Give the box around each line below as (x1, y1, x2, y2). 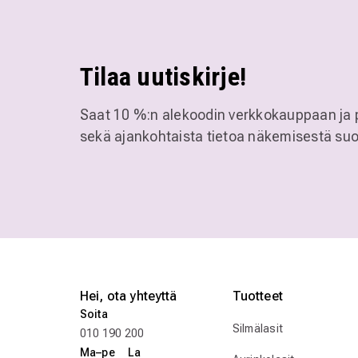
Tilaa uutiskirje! (80, 62, 247, 93)
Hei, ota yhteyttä (80, 288, 177, 304)
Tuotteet (232, 288, 283, 304)
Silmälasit (232, 322, 284, 336)
